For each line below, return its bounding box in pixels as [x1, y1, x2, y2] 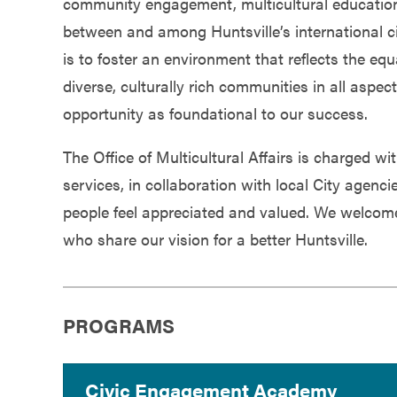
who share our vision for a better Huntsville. [63, 227, 368, 250]
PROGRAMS [63, 312, 175, 339]
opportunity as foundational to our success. [63, 101, 368, 124]
